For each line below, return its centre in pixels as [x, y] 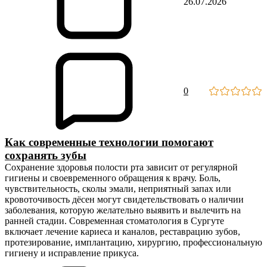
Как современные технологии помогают [109, 142]
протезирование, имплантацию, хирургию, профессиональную [133, 242]
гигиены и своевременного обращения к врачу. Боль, [113, 178]
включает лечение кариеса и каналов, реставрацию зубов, [122, 232]
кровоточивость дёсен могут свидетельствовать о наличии [124, 199]
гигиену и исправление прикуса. [72, 253]
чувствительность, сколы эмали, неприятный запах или [118, 189]
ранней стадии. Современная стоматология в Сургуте [114, 221]
